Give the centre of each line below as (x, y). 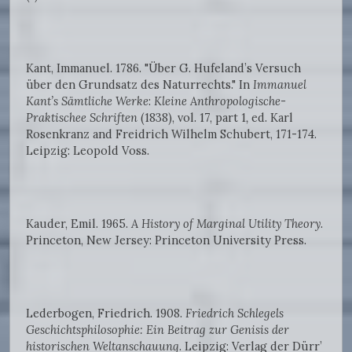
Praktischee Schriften (82, 118)
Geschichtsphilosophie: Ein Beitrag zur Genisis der (158, 330)
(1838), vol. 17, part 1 (192, 118)
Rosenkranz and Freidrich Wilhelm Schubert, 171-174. (171, 134)
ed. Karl (272, 118)
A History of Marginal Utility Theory (226, 224)
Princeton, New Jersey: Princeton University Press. (166, 240)
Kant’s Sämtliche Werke (87, 101)
